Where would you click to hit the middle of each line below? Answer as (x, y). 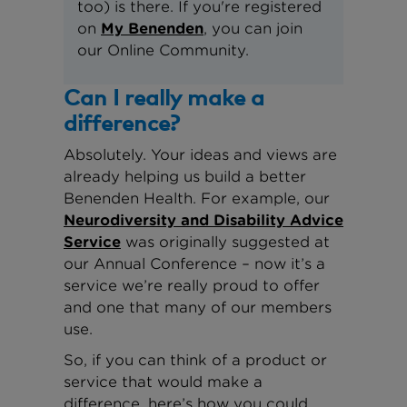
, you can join (253, 29)
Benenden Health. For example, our (197, 199)
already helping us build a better (185, 177)
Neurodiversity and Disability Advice (203, 220)
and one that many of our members (198, 308)
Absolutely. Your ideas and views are (200, 155)
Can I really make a (164, 97)
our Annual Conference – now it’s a (194, 264)
